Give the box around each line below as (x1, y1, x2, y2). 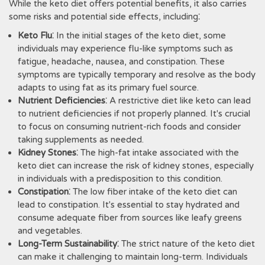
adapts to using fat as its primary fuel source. (18, 82, 199, 93)
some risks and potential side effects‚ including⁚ (9, 11, 200, 22)
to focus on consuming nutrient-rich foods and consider (18, 121, 241, 132)
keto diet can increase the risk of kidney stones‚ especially (18, 160, 254, 171)
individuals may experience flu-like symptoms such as (18, 43, 233, 54)
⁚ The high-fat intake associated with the (76, 147, 239, 158)
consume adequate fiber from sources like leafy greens (18, 212, 242, 223)
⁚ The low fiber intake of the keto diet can (69, 186, 237, 197)
